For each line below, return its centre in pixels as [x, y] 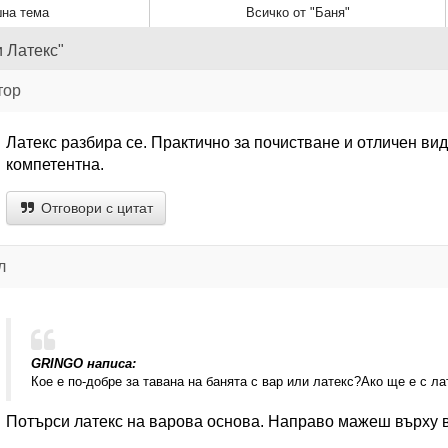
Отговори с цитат [94, 208]
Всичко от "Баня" [297, 12]
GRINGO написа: [83, 363]
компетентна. [54, 164]
